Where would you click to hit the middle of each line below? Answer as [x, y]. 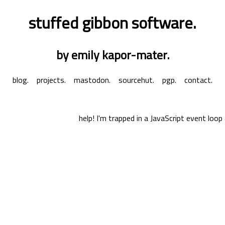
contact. [198, 80]
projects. [51, 80]
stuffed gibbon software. [113, 23]
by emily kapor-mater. [113, 54]
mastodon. [92, 80]
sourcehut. [136, 80]
